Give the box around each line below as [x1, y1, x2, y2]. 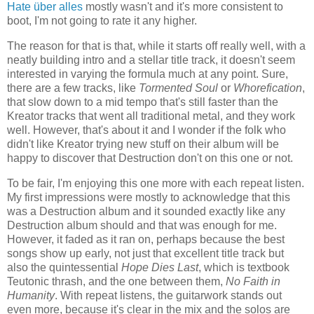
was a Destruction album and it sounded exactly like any [7, 205, 285, 218]
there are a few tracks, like [7, 82, 139, 95]
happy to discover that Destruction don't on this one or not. [7, 152, 293, 165]
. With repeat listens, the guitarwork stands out [55, 289, 282, 302]
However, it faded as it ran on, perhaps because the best [7, 233, 285, 246]
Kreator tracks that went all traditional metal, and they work [7, 110, 295, 123]
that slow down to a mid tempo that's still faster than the [7, 96, 278, 109]
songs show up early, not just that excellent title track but [7, 247, 284, 260]
